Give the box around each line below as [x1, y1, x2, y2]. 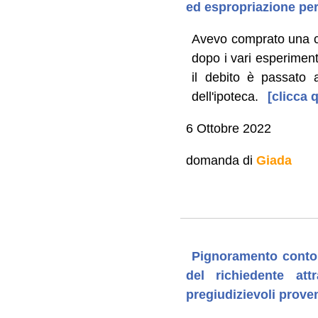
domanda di [185, 153, 256, 168]
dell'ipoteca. [192, 89, 259, 104]
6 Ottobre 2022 [185, 121, 271, 136]
